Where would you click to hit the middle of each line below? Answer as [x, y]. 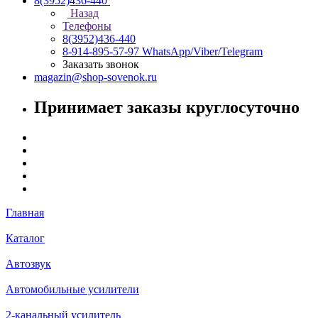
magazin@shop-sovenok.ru [95, 77]
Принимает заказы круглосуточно [167, 107]
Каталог [25, 238]
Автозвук [28, 263]
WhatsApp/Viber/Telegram [202, 51]
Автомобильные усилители [72, 289]
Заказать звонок [101, 64]
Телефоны [87, 26]
